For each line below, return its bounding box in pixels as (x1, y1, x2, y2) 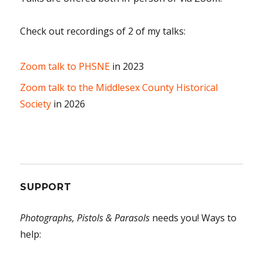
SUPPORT (20, 181, 72, 193)
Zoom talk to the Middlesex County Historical (20, 80, 218, 94)
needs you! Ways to (150, 211, 237, 224)
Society (20, 97, 52, 110)
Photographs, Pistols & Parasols (20, 211, 150, 224)
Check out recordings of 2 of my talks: (20, 24, 186, 38)
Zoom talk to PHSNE (20, 59, 110, 73)
